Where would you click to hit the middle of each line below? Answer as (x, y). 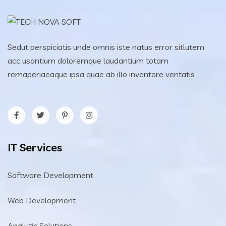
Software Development (50, 175)
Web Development (42, 201)
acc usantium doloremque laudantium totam (88, 61)
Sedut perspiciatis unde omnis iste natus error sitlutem (106, 47)
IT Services (35, 148)
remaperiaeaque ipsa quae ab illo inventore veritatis (101, 74)
